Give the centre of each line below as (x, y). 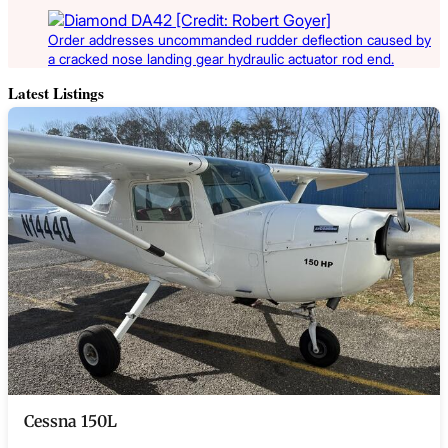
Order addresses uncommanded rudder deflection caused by (239, 39)
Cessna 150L (70, 420)
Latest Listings (56, 92)
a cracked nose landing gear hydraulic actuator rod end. (221, 58)
